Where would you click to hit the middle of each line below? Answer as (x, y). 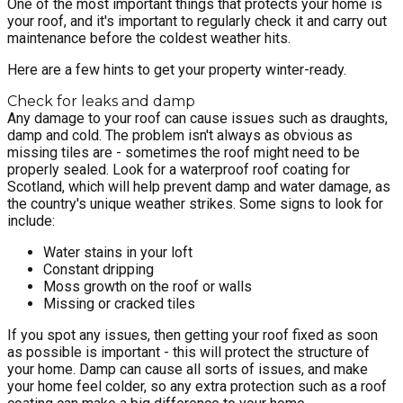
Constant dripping (99, 270)
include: (31, 221)
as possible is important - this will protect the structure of (188, 353)
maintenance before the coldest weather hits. (149, 39)
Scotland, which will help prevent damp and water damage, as (199, 187)
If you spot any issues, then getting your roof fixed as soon (193, 336)
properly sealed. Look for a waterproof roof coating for (179, 170)
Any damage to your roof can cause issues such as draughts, (197, 119)
